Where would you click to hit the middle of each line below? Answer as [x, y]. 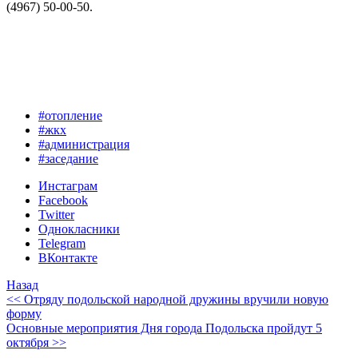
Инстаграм [68, 185]
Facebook [63, 200]
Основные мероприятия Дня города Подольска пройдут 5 [164, 328]
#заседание [68, 158]
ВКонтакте [68, 257]
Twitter [56, 214]
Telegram [62, 243]
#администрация [84, 144]
